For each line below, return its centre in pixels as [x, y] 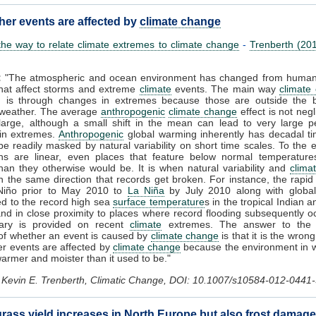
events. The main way [225, 89]
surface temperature [159, 201]
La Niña [146, 190]
